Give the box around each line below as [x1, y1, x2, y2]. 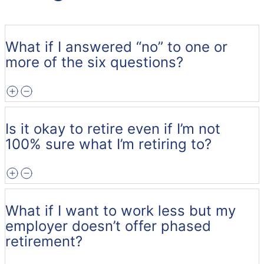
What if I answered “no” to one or [5, 38, 227, 55]
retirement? [5, 232, 82, 250]
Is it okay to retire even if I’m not [5, 120, 220, 137]
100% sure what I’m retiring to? [5, 135, 212, 153]
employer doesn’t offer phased [5, 217, 211, 235]
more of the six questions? [5, 53, 183, 71]
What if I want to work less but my [5, 202, 236, 219]
